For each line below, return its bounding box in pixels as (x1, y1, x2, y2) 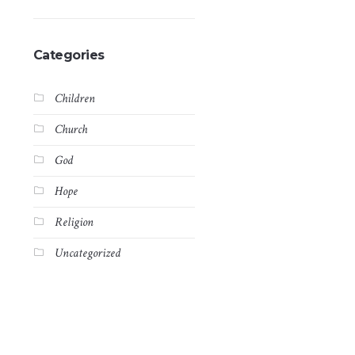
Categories (32, 48, 105, 63)
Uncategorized (54, 245, 120, 261)
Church (54, 121, 87, 138)
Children (54, 90, 95, 107)
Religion (54, 214, 94, 231)
